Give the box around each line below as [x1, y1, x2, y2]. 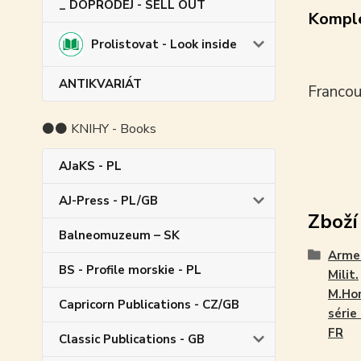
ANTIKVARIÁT [59, 75, 142, 92]
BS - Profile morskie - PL [59, 261, 201, 278]
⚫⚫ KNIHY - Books [42, 119, 156, 138]
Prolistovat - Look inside [90, 35, 237, 52]
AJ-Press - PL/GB [59, 192, 158, 209]
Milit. [327, 266, 359, 283]
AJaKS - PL [59, 157, 122, 174]
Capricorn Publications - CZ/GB [59, 296, 239, 313]
